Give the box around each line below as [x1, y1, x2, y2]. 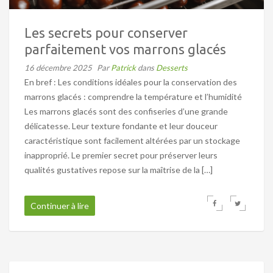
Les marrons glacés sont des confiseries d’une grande [24, 105, 228, 116]
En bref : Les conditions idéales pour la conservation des [24, 76, 237, 87]
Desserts [156, 62, 188, 73]
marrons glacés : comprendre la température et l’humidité [24, 91, 242, 102]
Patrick [111, 62, 138, 73]
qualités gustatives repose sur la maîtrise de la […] [24, 164, 213, 175]
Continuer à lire [30, 200, 89, 211]
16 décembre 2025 [24, 62, 92, 73]
